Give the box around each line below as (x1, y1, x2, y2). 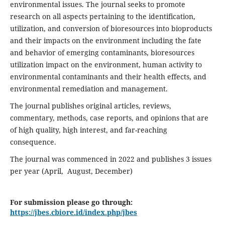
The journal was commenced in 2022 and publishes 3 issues (10, 154, 211, 164)
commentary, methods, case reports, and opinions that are (10, 113, 208, 123)
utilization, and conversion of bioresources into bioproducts (10, 23, 212, 33)
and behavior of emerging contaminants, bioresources (10, 47, 194, 57)
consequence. (10, 137, 56, 147)
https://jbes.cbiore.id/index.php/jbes (10, 207, 137, 217)
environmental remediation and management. (10, 83, 168, 93)
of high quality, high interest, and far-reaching (10, 125, 167, 135)
